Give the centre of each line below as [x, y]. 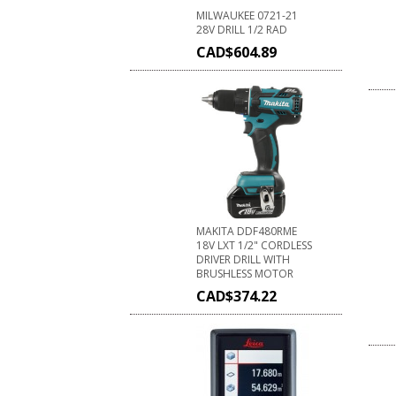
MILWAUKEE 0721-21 [247, 16]
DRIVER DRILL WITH [243, 260]
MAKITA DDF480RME [247, 232]
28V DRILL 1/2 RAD [242, 30]
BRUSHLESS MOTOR [245, 274]
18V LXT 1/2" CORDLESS [254, 246]
